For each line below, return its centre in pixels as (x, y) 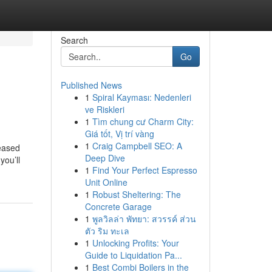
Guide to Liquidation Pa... (133, 255)
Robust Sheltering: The (136, 194)
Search (74, 40)
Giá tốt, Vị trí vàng (119, 134)
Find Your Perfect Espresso (144, 170)
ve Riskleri (104, 109)
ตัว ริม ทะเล (107, 231)
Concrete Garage (118, 206)
